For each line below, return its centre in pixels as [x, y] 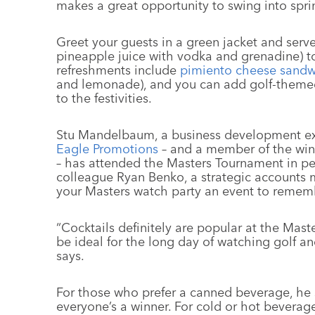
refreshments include [118, 70]
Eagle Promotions [107, 149]
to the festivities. [104, 98]
